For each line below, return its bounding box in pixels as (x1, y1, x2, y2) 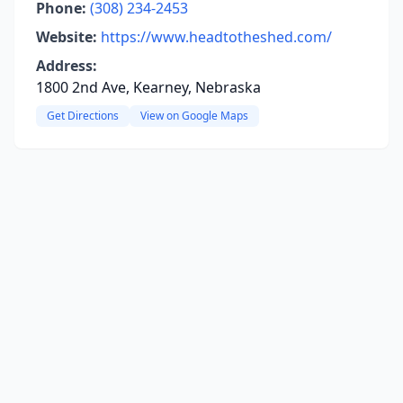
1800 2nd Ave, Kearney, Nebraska (36, 77, 261, 97)
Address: (36, 56, 97, 76)
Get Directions (47, 108, 119, 123)
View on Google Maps (140, 108, 248, 123)
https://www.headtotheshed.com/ (101, 27, 332, 47)
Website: (36, 27, 97, 47)
